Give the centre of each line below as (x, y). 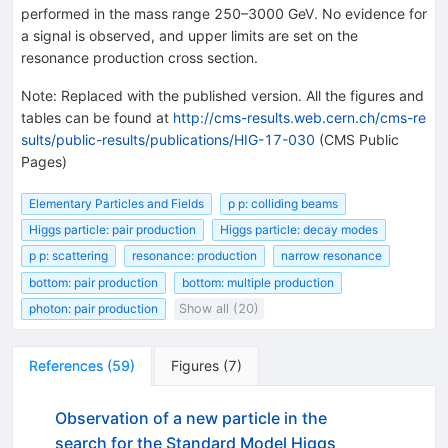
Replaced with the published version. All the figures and (242, 95)
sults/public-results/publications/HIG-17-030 (168, 139)
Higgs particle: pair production (112, 230)
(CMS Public (357, 139)
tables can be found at (97, 117)
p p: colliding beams (283, 203)
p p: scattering (68, 256)
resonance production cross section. (139, 57)
